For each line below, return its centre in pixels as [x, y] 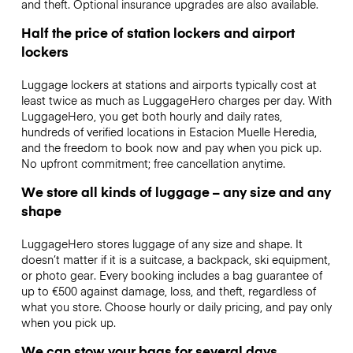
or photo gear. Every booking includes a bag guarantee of [171, 275]
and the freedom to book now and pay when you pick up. [171, 147]
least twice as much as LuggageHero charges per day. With [176, 100]
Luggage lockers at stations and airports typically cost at [169, 84]
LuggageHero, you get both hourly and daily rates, [151, 115]
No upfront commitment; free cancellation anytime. [153, 163]
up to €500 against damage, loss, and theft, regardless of [168, 291]
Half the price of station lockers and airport [158, 32]
